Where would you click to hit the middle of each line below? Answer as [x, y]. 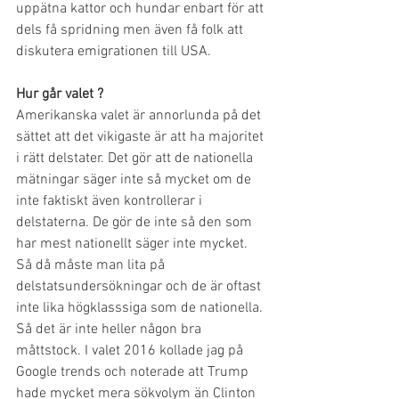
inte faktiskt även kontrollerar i [111, 201]
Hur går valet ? [60, 94]
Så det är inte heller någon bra [110, 330]
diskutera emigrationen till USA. [114, 52]
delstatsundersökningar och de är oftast [140, 287]
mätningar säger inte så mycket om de [135, 180]
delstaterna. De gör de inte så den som [136, 223]
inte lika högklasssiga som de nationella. [141, 308]
